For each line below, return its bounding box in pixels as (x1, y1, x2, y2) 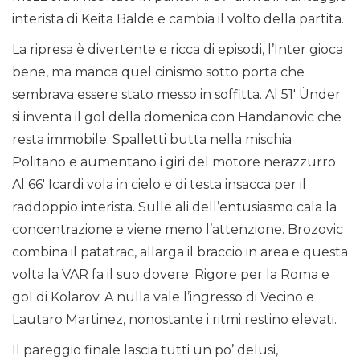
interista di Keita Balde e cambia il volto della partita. (12, 11, 344, 27)
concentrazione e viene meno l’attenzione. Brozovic (12, 222, 343, 238)
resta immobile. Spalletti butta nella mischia (12, 132, 292, 148)
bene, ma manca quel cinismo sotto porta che (12, 64, 305, 80)
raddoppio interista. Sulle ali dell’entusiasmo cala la (12, 199, 337, 215)
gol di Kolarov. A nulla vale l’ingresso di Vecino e (12, 289, 314, 305)
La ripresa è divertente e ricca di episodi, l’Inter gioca (12, 42, 343, 58)
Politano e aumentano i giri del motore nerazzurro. (12, 154, 338, 170)
